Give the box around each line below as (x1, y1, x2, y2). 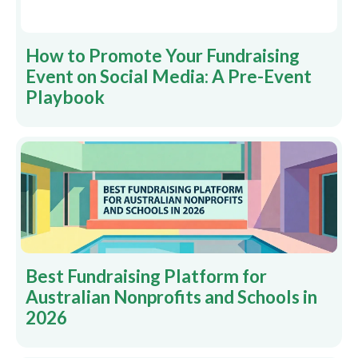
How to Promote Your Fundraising (26, 45, 300, 66)
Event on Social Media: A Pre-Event (26, 66, 312, 87)
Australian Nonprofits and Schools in (26, 286, 317, 308)
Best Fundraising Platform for (26, 265, 267, 287)
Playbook (26, 86, 105, 108)
